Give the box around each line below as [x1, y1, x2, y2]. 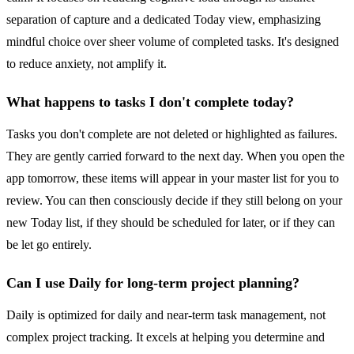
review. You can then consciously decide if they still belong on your [6, 194, 342, 208]
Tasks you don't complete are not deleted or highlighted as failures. [6, 127, 337, 141]
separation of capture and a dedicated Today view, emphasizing [6, 13, 321, 27]
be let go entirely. [6, 238, 92, 252]
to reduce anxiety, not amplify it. [6, 57, 167, 71]
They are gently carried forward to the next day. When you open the [6, 149, 345, 164]
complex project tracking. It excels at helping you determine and [6, 330, 325, 345]
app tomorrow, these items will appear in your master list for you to [6, 171, 339, 186]
